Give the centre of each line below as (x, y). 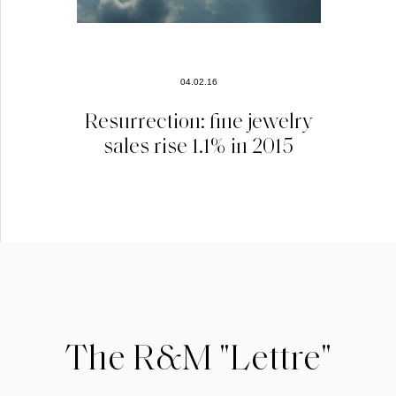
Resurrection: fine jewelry (198, 119)
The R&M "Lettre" (198, 356)
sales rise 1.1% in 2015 (198, 144)
